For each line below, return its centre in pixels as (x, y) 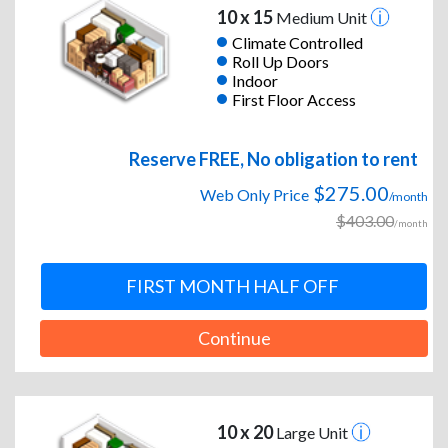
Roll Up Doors (280, 61)
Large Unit (311, 433)
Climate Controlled (297, 42)
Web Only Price (254, 195)
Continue (234, 338)
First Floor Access (293, 99)
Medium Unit (321, 18)
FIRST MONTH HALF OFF (232, 286)
